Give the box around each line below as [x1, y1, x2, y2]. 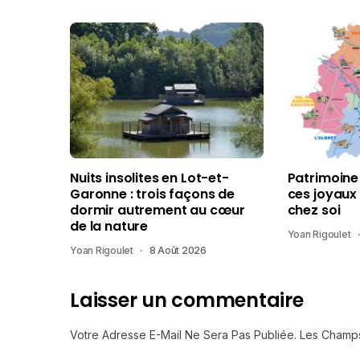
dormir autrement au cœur [70, 200, 246, 219]
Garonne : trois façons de [70, 184, 235, 203]
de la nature [70, 216, 149, 235]
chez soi [287, 200, 341, 219]
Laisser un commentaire [70, 286, 304, 313]
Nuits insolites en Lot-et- [70, 168, 229, 187]
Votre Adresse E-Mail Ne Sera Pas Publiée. [70, 327, 297, 342]
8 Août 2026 [149, 243, 207, 256]
